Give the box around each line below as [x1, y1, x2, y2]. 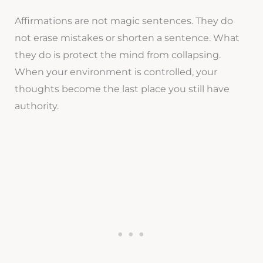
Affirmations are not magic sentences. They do [14, 15, 233, 27]
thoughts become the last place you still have [14, 83, 230, 95]
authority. [14, 100, 59, 112]
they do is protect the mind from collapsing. [14, 49, 221, 61]
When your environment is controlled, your [14, 66, 217, 78]
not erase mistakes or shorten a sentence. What [14, 32, 240, 44]
